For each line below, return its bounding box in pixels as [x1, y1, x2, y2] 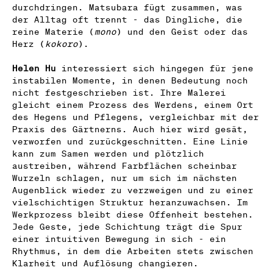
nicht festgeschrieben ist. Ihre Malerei [12, 87, 226, 98]
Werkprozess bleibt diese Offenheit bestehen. [12, 208, 253, 220]
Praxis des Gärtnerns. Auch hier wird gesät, [12, 123, 248, 135]
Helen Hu [12, 62, 56, 74]
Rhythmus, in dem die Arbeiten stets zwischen [12, 245, 253, 257]
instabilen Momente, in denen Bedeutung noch [12, 74, 248, 86]
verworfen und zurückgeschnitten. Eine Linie [12, 135, 248, 147]
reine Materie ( [12, 26, 94, 37]
